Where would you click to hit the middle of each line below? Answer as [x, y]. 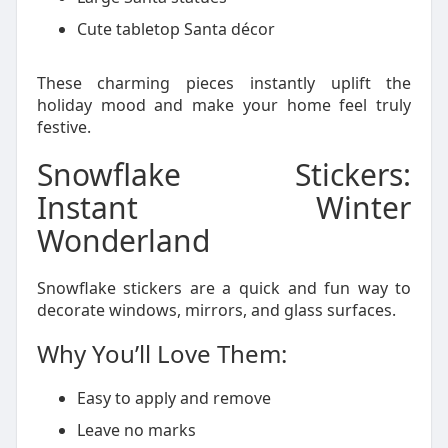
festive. [63, 127]
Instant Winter [224, 207]
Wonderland [123, 240]
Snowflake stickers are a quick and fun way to [224, 288]
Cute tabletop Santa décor [175, 29]
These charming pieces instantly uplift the [224, 83]
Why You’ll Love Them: [161, 353]
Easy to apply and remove [173, 398]
